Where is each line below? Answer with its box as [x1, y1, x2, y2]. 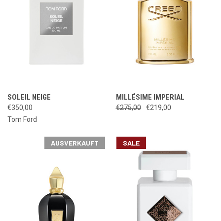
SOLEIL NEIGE [7, 92, 51, 102]
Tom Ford [7, 115, 37, 123]
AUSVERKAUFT [50, 138, 99, 147]
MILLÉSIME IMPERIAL [115, 92, 184, 102]
